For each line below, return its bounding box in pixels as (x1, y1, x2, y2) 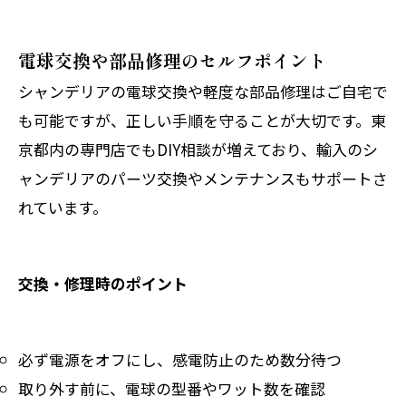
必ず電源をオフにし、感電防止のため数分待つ (18, 347, 342, 371)
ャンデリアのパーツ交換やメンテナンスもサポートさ (18, 166, 388, 189)
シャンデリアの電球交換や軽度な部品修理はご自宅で (18, 79, 388, 102)
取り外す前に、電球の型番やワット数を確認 (18, 376, 325, 400)
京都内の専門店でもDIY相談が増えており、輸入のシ (18, 137, 378, 160)
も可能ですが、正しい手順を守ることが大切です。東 (18, 108, 386, 131)
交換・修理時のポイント (18, 271, 188, 295)
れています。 (18, 195, 108, 218)
